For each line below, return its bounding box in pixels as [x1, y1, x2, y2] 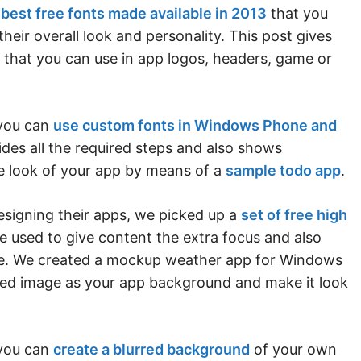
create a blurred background [53, 340, 250, 358]
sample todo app [226, 161, 341, 179]
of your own [250, 340, 337, 358]
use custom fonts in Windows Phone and [53, 116, 337, 134]
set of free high [241, 205, 347, 223]
